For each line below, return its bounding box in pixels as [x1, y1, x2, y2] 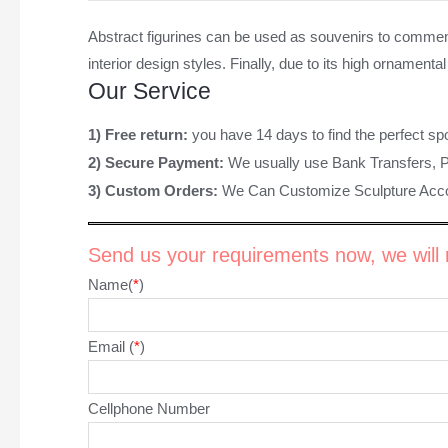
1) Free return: [87, 126, 192, 144]
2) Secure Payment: [87, 154, 228, 172]
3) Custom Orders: [87, 182, 222, 200]
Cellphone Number [87, 400, 210, 418]
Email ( [87, 338, 134, 356]
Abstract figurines [87, 28, 202, 46]
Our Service [87, 79, 211, 105]
